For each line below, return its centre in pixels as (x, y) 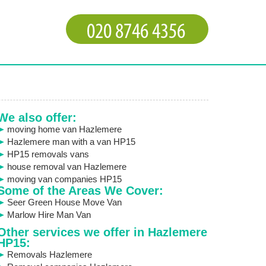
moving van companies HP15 (64, 179)
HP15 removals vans (48, 154)
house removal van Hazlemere (66, 167)
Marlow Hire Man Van (49, 215)
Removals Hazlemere (49, 254)
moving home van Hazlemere (64, 129)
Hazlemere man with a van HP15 (71, 142)
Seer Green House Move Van (64, 202)
